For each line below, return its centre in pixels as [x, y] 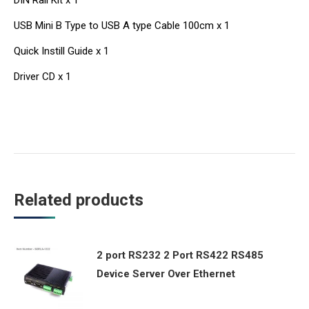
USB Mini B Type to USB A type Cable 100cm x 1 [122, 26]
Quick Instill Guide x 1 [61, 51]
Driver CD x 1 [42, 77]
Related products [79, 200]
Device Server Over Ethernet [166, 274]
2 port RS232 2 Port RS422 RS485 [180, 256]
